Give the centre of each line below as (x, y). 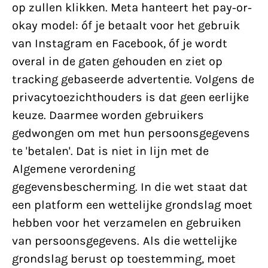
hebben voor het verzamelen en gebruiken (127, 223)
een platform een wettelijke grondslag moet (132, 205)
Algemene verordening (74, 169)
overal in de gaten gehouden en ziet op (117, 61)
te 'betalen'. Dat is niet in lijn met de (110, 151)
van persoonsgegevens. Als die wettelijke (124, 241)
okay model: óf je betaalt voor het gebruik (126, 25)
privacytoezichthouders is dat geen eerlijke (130, 97)
